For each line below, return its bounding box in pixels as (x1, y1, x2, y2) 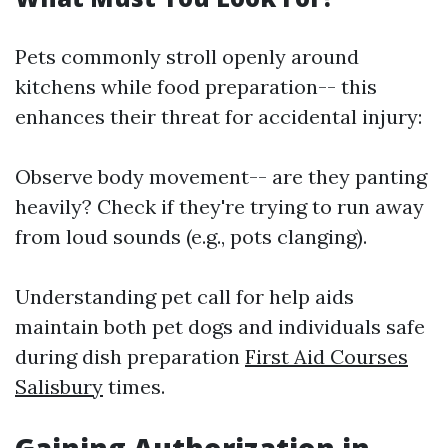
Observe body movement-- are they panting (15, 164, 427, 189)
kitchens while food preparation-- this (15, 74, 377, 99)
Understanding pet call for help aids (15, 284, 354, 309)
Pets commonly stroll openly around (15, 44, 359, 69)
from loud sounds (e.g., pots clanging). (15, 224, 367, 249)
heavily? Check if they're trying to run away (15, 194, 424, 219)
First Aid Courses (245, 344, 408, 369)
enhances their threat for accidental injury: (15, 104, 422, 129)
